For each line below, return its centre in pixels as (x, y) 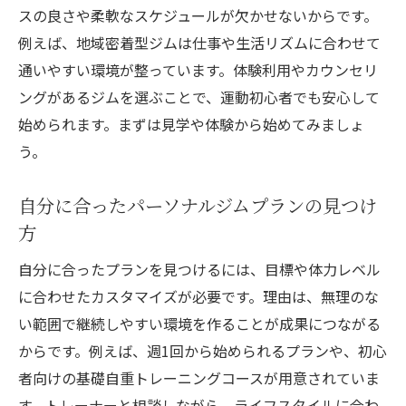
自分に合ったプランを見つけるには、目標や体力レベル (199, 270)
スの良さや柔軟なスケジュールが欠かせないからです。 (198, 16)
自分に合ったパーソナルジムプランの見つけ (198, 206)
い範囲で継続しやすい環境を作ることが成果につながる (199, 324)
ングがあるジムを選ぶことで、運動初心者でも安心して (199, 97)
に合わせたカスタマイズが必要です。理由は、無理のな (198, 297)
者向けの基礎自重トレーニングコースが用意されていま (199, 378)
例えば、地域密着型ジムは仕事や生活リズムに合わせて (199, 43)
